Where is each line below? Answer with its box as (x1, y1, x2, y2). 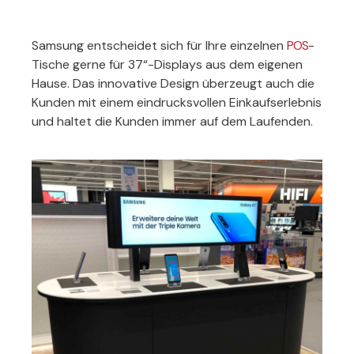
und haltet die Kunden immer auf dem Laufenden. (32, 113, 313, 130)
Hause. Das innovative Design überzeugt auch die (32, 75, 314, 92)
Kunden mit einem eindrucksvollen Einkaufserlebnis (32, 94, 322, 111)
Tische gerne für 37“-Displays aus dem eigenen (32, 56, 303, 73)
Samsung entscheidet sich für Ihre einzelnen (32, 37, 287, 55)
